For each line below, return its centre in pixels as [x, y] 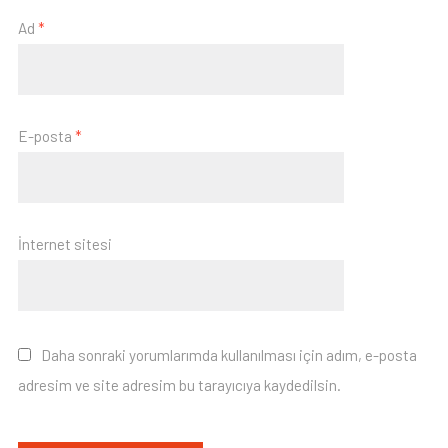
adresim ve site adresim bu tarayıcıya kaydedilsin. [179, 385]
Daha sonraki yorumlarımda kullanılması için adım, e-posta [228, 355]
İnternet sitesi [64, 244]
